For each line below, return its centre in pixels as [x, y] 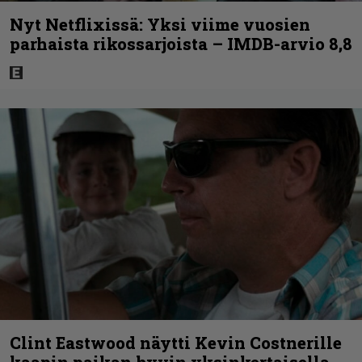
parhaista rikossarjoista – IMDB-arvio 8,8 [181, 43]
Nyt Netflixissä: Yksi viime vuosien [160, 24]
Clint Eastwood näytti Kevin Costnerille [176, 343]
